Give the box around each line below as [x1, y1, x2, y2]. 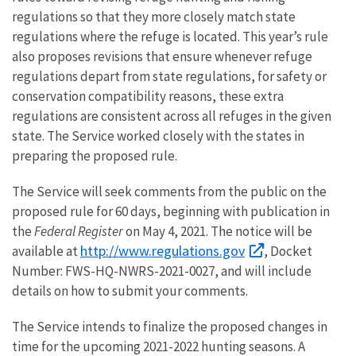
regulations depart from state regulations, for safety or [12, 67, 327, 85]
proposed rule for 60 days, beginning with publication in [12, 202, 330, 220]
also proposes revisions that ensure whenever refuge [12, 47, 312, 65]
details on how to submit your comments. [12, 281, 248, 300]
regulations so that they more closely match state [12, 7, 296, 25]
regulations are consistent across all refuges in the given [12, 106, 331, 125]
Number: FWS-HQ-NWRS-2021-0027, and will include [12, 261, 311, 280]
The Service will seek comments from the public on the [12, 182, 327, 200]
